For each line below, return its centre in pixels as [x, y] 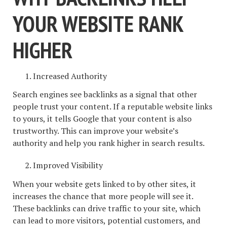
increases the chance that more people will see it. [103, 196]
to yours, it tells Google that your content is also [102, 119]
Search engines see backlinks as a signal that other [105, 94]
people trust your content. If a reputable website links [112, 107]
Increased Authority [70, 76]
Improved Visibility [68, 165]
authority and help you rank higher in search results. [109, 143]
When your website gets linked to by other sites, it [104, 184]
